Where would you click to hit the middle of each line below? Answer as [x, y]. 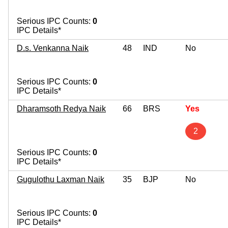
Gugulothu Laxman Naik [61, 179]
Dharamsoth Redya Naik [61, 108]
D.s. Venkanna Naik [53, 48]
